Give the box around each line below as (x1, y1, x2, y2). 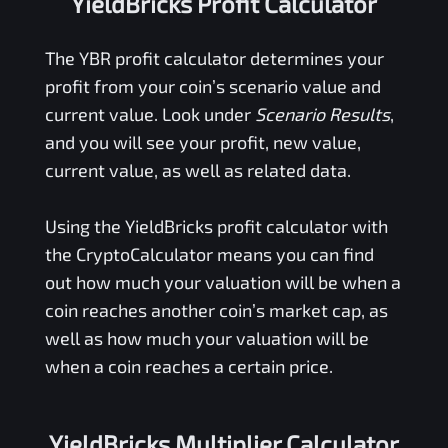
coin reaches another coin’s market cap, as (44, 298, 388, 321)
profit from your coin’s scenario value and (44, 74, 381, 97)
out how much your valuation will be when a (44, 270, 401, 293)
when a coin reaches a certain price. (44, 354, 333, 377)
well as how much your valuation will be (44, 326, 369, 349)
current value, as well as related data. (44, 158, 351, 181)
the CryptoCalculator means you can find (44, 242, 374, 265)
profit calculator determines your (110, 46, 384, 69)
